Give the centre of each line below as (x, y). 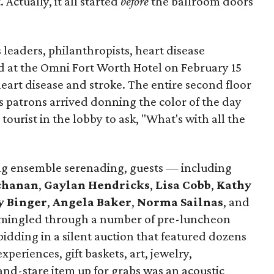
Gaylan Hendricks (97, 185)
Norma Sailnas (180, 202)
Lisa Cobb (183, 185)
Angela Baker (92, 202)
